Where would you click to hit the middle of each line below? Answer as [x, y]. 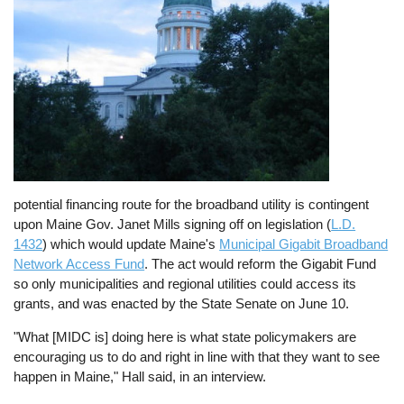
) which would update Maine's [131, 243]
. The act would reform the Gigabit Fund [261, 263]
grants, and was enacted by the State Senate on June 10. [184, 303]
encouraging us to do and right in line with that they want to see [197, 357]
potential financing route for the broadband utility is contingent [192, 204]
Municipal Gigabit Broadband [304, 243]
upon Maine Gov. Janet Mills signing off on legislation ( [173, 224]
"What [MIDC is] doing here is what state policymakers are [185, 337]
